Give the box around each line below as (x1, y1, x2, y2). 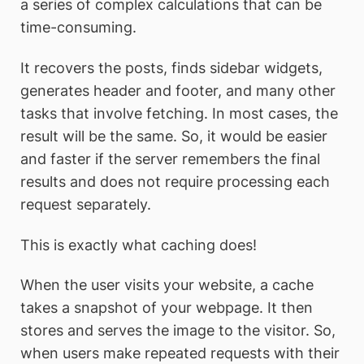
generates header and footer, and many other (20, 82, 336, 99)
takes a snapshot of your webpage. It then (20, 299, 313, 317)
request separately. (20, 196, 151, 213)
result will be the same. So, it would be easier (20, 128, 327, 145)
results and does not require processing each (20, 173, 330, 190)
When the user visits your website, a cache (20, 276, 314, 294)
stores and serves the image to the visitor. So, (20, 322, 336, 340)
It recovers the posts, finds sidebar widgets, (20, 59, 323, 76)
